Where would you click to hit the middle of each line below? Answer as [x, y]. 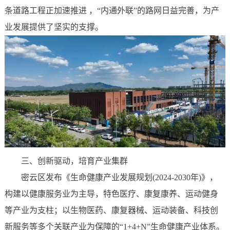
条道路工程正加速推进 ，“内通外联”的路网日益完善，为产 [112, 10]
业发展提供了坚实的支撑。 [54, 27]
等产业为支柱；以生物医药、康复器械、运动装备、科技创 [111, 210]
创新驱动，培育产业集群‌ [82, 161]
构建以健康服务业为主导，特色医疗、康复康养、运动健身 [111, 194]
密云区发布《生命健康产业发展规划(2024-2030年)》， [119, 178]
